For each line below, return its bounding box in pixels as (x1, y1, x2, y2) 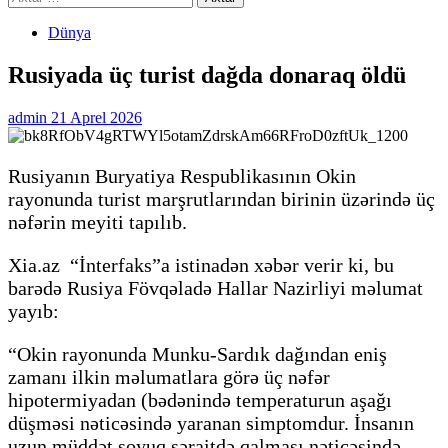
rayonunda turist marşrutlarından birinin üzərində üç (8, 187, 435, 210)
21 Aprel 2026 (51, 108, 142, 126)
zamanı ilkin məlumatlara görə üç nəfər (8, 365, 330, 388)
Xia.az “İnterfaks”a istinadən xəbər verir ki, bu (8, 253, 394, 276)
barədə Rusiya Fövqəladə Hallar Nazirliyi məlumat (8, 276, 423, 299)
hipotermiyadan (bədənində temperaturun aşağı (8, 388, 392, 411)
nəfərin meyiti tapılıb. (8, 210, 187, 233)
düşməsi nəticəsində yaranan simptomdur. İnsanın (8, 411, 414, 434)
